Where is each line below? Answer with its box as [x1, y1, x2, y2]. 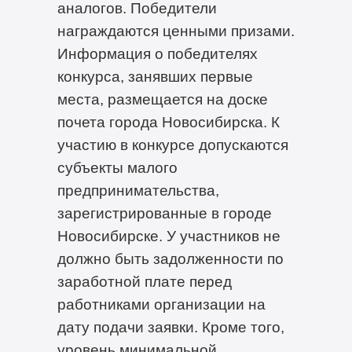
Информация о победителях [57, 44, 258, 62]
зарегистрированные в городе [57, 203, 272, 222]
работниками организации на [57, 295, 266, 313]
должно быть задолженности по [57, 249, 284, 267]
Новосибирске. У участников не [57, 226, 280, 244]
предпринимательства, [57, 181, 219, 199]
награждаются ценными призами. [57, 21, 295, 39]
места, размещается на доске [57, 90, 268, 108]
